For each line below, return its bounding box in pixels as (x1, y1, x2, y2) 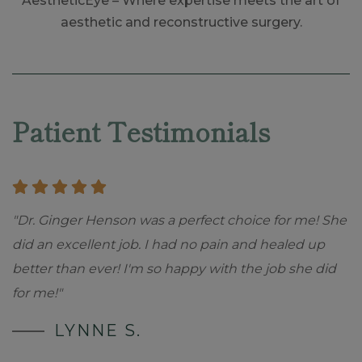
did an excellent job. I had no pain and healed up (12, 237, 325, 253)
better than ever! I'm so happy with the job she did (12, 261, 336, 277)
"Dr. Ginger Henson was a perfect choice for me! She (12, 213, 347, 229)
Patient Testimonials (12, 112, 270, 149)
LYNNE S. (54, 321, 141, 341)
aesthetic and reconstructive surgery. (60, 14, 302, 30)
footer (22, 97, 62, 119)
